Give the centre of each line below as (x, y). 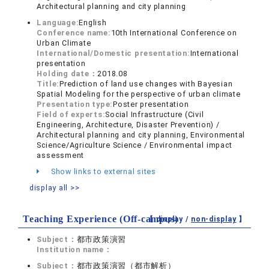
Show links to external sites (102, 171)
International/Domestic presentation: (113, 53)
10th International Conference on (174, 33)
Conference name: (74, 33)
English (93, 23)
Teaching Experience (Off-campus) (101, 219)
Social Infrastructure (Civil (155, 114)
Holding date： (67, 74)
